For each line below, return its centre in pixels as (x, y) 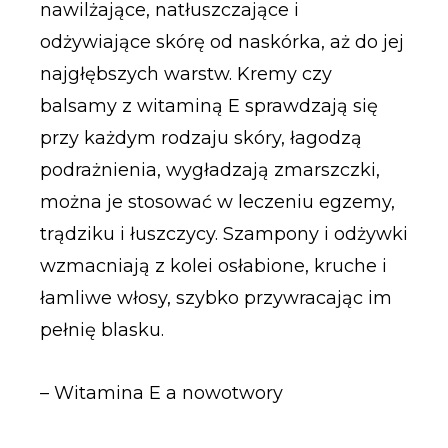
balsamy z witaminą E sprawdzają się (208, 105)
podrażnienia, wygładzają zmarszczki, (209, 169)
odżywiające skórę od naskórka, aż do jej (221, 41)
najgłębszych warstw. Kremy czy (185, 73)
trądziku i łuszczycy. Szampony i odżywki (223, 233)
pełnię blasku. (101, 329)
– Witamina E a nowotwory (161, 393)
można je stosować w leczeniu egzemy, (217, 201)
